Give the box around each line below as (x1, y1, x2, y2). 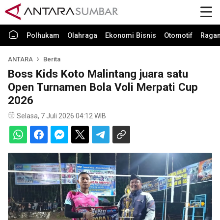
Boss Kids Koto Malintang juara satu (8, 67, 188, 80)
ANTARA (8, 55, 33, 63)
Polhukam (27, 31, 59, 40)
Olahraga (67, 31, 97, 40)
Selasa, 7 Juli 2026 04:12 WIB (17, 112, 106, 120)
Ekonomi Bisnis (105, 31, 156, 40)
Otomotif (164, 31, 192, 40)
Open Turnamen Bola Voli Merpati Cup (8, 81, 198, 93)
